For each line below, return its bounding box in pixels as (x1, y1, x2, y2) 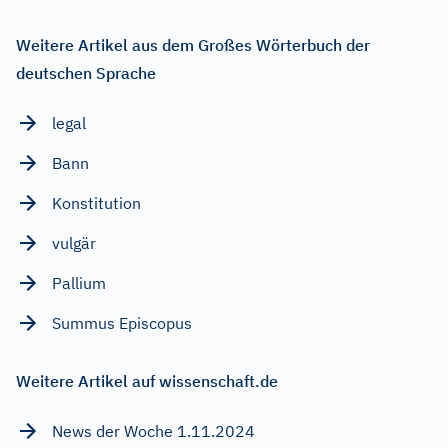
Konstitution (52, 192, 141, 213)
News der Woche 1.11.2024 (52, 420, 255, 441)
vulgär (52, 232, 96, 253)
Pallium (52, 272, 106, 293)
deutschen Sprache (16, 62, 156, 83)
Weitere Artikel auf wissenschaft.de (16, 370, 278, 391)
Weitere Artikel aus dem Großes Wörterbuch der (16, 34, 370, 55)
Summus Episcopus (52, 312, 192, 333)
